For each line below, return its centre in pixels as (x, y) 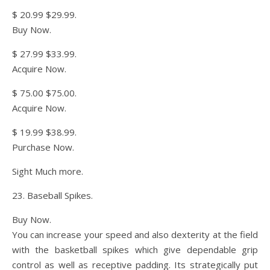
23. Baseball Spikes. (52, 195)
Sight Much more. (48, 171)
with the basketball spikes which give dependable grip (135, 250)
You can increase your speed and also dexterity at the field (135, 234)
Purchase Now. (43, 147)
